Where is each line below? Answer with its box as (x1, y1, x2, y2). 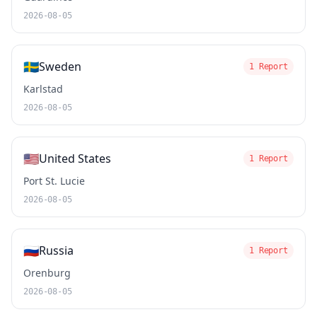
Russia (39, 243, 74, 258)
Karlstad (23, 82, 63, 96)
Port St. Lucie (23, 174, 85, 188)
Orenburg (23, 266, 71, 279)
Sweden (39, 59, 81, 74)
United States (39, 151, 111, 166)
